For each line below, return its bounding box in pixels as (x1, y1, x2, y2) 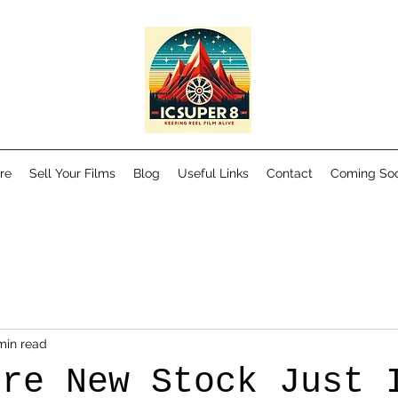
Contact (267, 166, 313, 180)
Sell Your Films (29, 166, 115, 180)
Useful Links (178, 166, 249, 180)
